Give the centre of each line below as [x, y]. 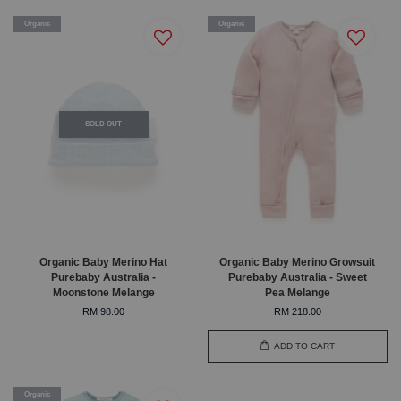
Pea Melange [297, 292]
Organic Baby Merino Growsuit [298, 262]
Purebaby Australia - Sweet [297, 277]
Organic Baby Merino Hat [104, 262]
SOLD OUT [104, 124]
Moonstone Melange [103, 292]
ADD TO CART [305, 346]
